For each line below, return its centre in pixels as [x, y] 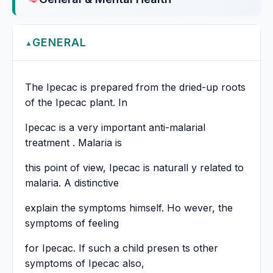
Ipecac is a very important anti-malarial [115, 128]
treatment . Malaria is [73, 143]
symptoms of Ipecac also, [85, 264]
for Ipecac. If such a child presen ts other [122, 248]
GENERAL [60, 43]
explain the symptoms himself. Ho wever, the [129, 208]
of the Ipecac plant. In [76, 103]
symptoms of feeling [72, 223]
